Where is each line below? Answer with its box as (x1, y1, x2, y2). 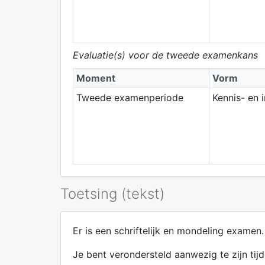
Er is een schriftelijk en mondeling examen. (73, 224, 264, 237)
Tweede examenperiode (76, 91, 183, 104)
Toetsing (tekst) (60, 185, 164, 202)
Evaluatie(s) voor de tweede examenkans (73, 49, 258, 61)
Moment (76, 72, 115, 84)
